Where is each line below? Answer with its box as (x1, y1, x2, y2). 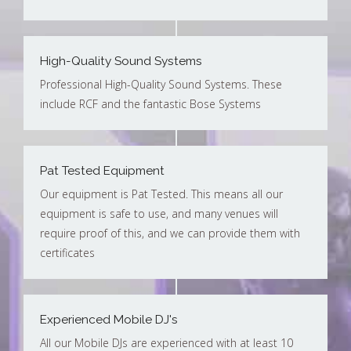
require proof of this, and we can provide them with (40, 226, 300, 241)
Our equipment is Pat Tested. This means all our (40, 186, 283, 202)
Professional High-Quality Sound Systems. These (40, 77, 282, 92)
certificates (40, 245, 95, 261)
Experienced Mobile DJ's (40, 313, 178, 327)
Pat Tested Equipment (40, 164, 165, 179)
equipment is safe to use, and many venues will (40, 206, 278, 222)
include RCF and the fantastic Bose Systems (40, 96, 261, 112)
